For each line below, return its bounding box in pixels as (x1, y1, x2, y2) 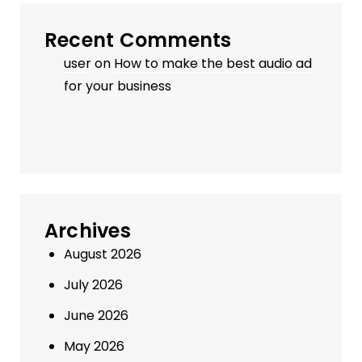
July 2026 (64, 275, 123, 294)
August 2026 (64, 244, 141, 263)
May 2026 (64, 336, 124, 356)
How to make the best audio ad (114, 53, 312, 73)
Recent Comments (44, 26, 232, 53)
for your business (64, 76, 171, 95)
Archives (44, 217, 131, 244)
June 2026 (64, 305, 128, 325)
